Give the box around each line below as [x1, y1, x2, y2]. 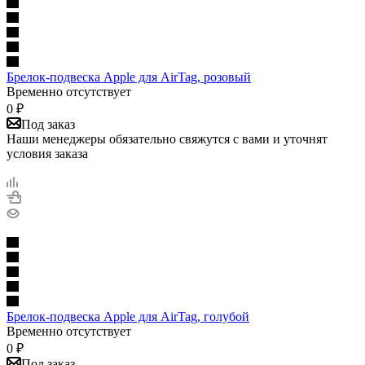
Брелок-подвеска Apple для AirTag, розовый [7, 69, 251, 84]
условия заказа [7, 146, 88, 161]
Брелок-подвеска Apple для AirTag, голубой [7, 309, 249, 323]
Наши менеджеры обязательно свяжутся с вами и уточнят [7, 131, 328, 146]
